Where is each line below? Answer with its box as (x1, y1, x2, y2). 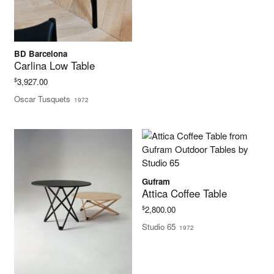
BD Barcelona (14, 48, 68, 60)
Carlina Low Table (14, 58, 95, 73)
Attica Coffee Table (142, 186, 228, 201)
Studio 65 (142, 221, 176, 233)
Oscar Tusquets (14, 93, 71, 105)
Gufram (142, 176, 171, 188)
